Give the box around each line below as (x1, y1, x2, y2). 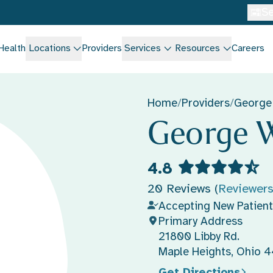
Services (124, 41, 161, 54)
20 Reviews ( (147, 180, 218, 196)
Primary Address (158, 213, 243, 228)
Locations (28, 41, 71, 54)
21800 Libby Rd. (158, 229, 239, 243)
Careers (231, 41, 264, 54)
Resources (175, 41, 221, 54)
